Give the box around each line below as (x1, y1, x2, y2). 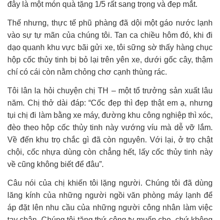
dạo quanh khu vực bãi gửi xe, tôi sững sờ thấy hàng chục (7, 43, 213, 52)
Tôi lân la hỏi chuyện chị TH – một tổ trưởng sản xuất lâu (7, 86, 213, 95)
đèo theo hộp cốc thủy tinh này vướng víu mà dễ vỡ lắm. (7, 123, 213, 132)
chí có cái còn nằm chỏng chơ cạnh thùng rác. (7, 68, 167, 77)
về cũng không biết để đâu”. (7, 160, 104, 169)
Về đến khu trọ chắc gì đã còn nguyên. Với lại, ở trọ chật (7, 136, 213, 144)
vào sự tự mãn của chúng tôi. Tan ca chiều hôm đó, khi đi (7, 31, 213, 40)
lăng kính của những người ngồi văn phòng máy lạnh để (7, 191, 213, 200)
